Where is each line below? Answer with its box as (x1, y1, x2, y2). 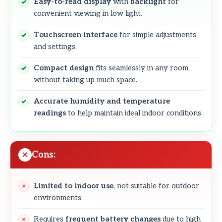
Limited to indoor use (34, 181, 113, 191)
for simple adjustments (117, 30, 196, 40)
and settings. (34, 42, 77, 52)
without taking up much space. (34, 75, 137, 85)
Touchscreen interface (34, 30, 117, 40)
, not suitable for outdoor (113, 181, 199, 191)
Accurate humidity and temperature (34, 97, 170, 106)
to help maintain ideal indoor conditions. (66, 109, 203, 118)
